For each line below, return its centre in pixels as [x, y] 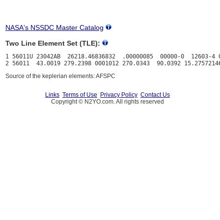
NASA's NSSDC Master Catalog [55, 28]
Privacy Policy [119, 95]
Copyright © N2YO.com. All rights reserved [108, 102]
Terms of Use [80, 95]
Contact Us [155, 95]
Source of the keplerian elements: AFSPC [60, 76]
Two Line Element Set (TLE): [53, 43]
